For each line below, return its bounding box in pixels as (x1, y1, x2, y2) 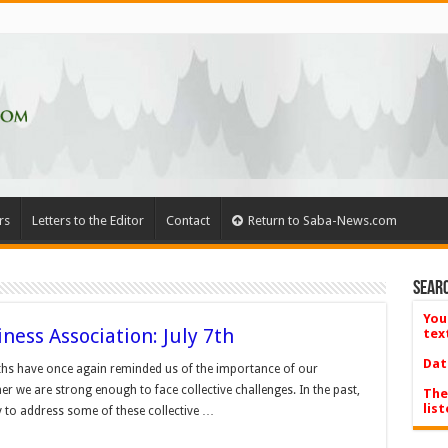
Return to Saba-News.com (247, 213, 397, 228)
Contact (165, 213, 210, 228)
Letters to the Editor (31, 213, 144, 228)
